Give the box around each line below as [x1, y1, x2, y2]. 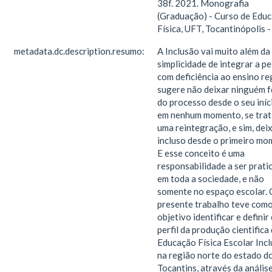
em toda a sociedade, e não [157, 173, 264, 184]
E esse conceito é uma [157, 148, 245, 158]
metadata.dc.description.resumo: [14, 46, 146, 56]
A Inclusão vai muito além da [157, 46, 270, 56]
